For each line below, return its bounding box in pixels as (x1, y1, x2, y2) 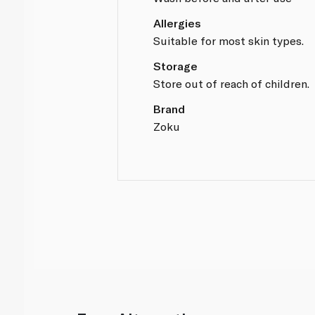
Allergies (153, 15, 202, 30)
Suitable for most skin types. (153, 33, 304, 47)
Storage (153, 58, 198, 72)
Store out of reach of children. (153, 76, 310, 90)
